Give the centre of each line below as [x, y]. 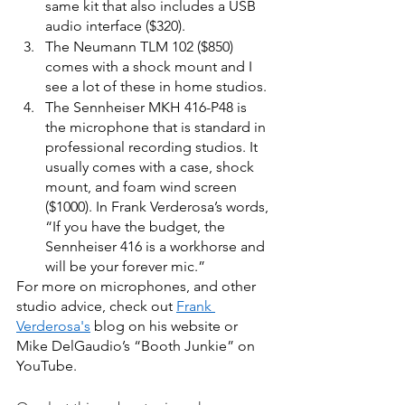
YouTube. [48, 365]
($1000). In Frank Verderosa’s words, [159, 206]
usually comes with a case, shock [151, 166]
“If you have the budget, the [137, 226]
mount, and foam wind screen [143, 186]
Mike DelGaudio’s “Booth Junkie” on [137, 345]
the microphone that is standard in [157, 127]
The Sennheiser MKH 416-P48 [139, 107]
